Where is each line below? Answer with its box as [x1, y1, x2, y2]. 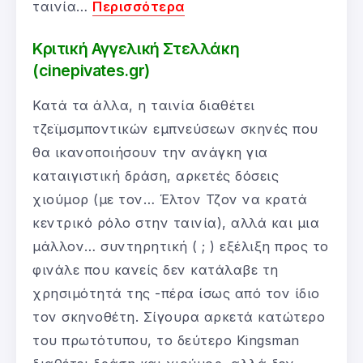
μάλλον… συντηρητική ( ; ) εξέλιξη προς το [32, 237, 329, 254]
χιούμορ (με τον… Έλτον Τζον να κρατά [32, 190, 307, 207]
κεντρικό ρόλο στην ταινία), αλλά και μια [32, 214, 319, 231]
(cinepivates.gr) [32, 60, 150, 80]
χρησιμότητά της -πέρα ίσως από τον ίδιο [32, 284, 320, 301]
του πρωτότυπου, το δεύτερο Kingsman [32, 331, 300, 348]
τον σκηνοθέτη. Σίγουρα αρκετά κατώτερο [32, 308, 325, 325]
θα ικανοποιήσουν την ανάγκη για [32, 143, 268, 160]
